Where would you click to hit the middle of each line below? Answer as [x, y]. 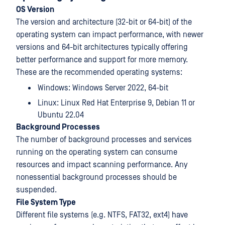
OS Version [35, 10]
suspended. [36, 190]
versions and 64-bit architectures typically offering [102, 47]
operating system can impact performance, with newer [110, 35]
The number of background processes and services [104, 140]
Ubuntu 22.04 [61, 115]
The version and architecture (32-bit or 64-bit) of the [104, 22]
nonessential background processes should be [96, 177]
